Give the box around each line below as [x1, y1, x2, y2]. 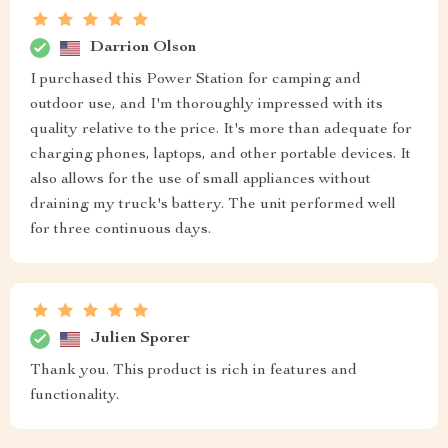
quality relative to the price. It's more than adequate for [30, 122, 412, 139]
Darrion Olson [90, 39, 196, 56]
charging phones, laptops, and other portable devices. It [30, 147, 411, 164]
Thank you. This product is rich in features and [30, 363, 357, 380]
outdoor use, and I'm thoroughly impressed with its [30, 97, 383, 114]
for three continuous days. [30, 222, 211, 239]
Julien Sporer [90, 330, 190, 347]
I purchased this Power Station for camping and [30, 72, 361, 89]
